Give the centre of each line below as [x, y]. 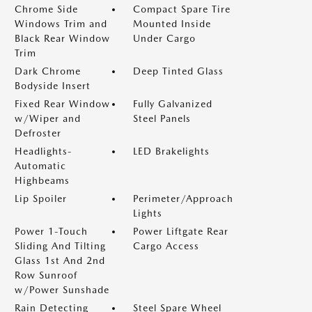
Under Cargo [164, 38]
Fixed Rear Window [62, 104]
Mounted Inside [172, 24]
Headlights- [44, 151]
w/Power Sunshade [62, 290]
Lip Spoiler [41, 198]
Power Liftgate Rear [181, 231]
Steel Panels [162, 118]
